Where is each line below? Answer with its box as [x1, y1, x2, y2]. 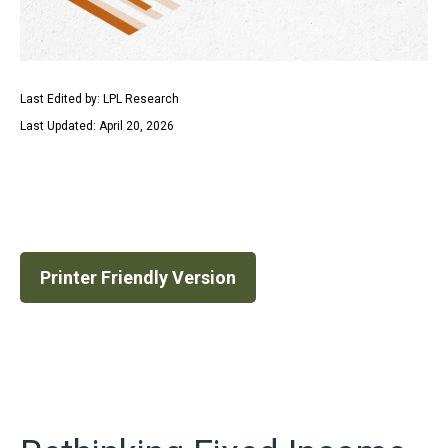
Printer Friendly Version [40, 267, 236, 288]
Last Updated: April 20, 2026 [20, 119, 174, 133]
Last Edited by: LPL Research [20, 92, 179, 106]
